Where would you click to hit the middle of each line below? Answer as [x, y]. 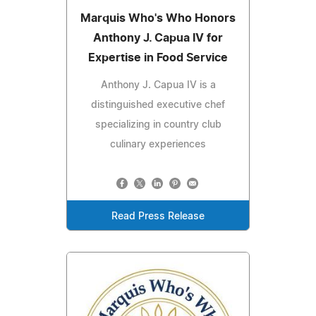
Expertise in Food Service [158, 57]
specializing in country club [158, 124]
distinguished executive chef [158, 105]
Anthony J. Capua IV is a [158, 85]
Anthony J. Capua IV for [158, 38]
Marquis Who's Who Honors [158, 18]
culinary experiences [158, 144]
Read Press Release [158, 216]
